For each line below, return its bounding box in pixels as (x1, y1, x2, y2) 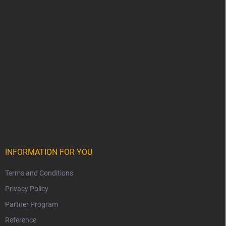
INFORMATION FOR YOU (5, 147, 92, 157)
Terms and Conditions (5, 169, 73, 178)
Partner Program (5, 200, 58, 209)
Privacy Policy (5, 185, 48, 193)
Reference (5, 216, 36, 224)
